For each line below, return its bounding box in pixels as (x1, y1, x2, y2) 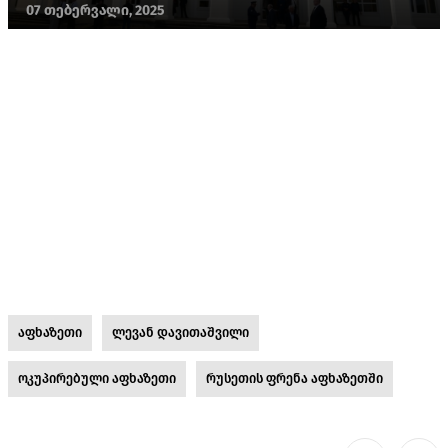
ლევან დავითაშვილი (112, 324, 249, 340)
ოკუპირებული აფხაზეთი (18, 370, 176, 386)
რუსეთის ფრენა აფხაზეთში (206, 370, 383, 386)
